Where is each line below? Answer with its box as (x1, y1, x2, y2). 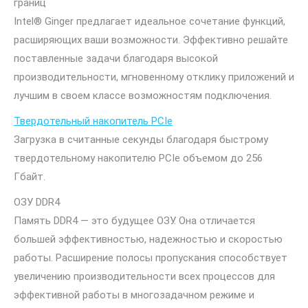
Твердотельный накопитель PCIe (14, 115, 173, 127)
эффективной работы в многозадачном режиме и (14, 289, 254, 301)
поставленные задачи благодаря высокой (14, 52, 218, 65)
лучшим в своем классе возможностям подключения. (14, 89, 272, 102)
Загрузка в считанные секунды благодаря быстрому (14, 133, 268, 146)
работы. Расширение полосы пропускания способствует (14, 252, 287, 264)
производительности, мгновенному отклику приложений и (14, 71, 294, 83)
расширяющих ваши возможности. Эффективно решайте (14, 34, 288, 46)
